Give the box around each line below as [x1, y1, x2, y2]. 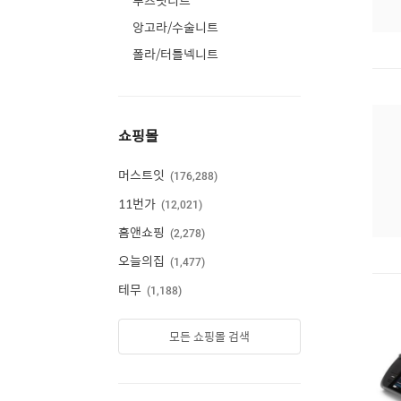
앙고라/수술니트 [132, 17, 218, 37]
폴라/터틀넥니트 [132, 44, 218, 64]
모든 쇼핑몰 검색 [169, 327, 250, 346]
